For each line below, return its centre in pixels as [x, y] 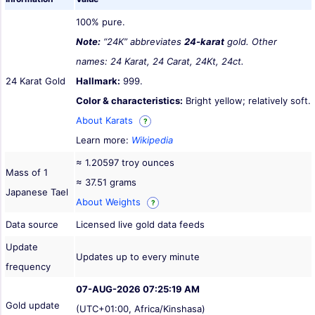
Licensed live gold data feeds [140, 225]
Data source [32, 225]
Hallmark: [98, 81]
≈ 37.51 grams [106, 182]
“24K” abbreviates [142, 42]
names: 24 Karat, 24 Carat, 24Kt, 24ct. [160, 62]
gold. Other [251, 42]
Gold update [33, 306]
